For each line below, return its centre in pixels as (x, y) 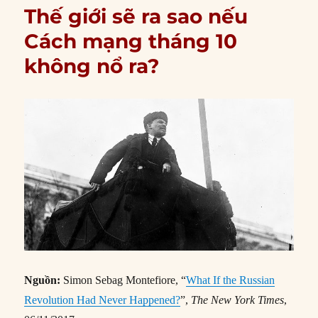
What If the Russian (231, 280)
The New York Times (238, 300)
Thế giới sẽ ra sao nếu (136, 17)
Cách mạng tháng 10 (131, 42)
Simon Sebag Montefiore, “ (124, 280)
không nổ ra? (92, 66)
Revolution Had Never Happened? (103, 300)
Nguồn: (43, 280)
